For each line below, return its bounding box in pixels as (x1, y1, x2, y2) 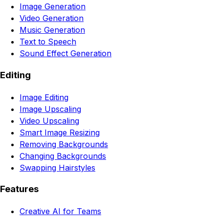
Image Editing (20, 92, 68, 102)
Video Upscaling (20, 115, 79, 126)
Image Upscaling (20, 104, 81, 114)
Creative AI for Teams (20, 206, 101, 216)
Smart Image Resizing (20, 127, 100, 137)
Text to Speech (20, 37, 76, 47)
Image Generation (20, 1, 86, 12)
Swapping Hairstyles (20, 162, 95, 173)
